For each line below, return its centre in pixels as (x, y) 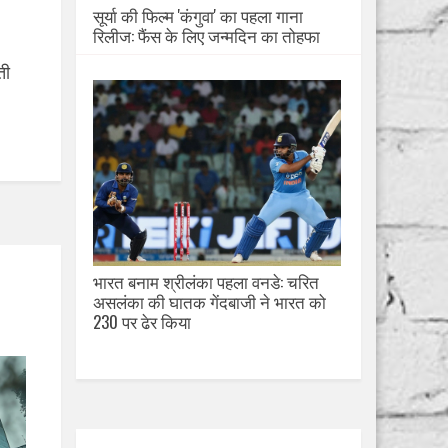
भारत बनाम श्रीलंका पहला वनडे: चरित (206, 281)
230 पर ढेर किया (142, 321)
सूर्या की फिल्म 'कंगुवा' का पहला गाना (198, 15)
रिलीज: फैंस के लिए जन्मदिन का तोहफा (206, 35)
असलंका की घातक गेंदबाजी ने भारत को (209, 301)
